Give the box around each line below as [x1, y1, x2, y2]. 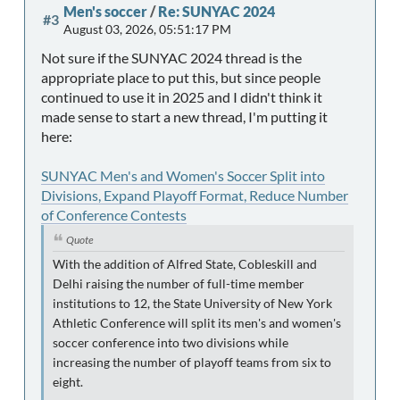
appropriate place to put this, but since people [41, 68, 321, 86]
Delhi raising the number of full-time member [53, 276, 304, 291]
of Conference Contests [41, 205, 187, 223]
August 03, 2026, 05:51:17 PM [63, 21, 231, 37]
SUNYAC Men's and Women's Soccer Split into [41, 166, 325, 184]
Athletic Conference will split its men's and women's [53, 315, 341, 330]
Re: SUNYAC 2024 [158, 2, 275, 20]
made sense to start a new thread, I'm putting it [41, 107, 328, 125]
